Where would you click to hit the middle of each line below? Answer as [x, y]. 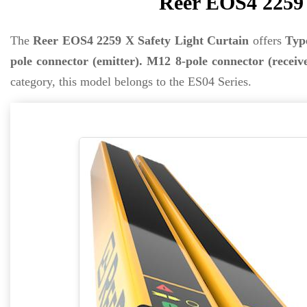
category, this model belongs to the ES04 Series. [131, 82]
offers [267, 40]
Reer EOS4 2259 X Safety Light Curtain [141, 40]
